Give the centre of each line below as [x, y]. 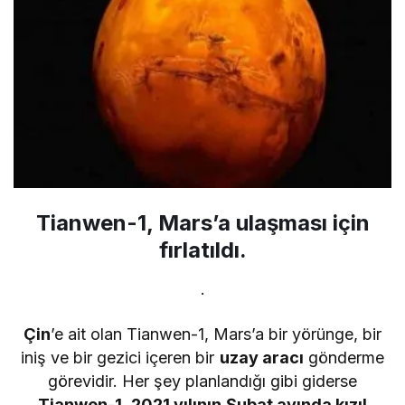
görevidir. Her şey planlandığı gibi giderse [202, 381]
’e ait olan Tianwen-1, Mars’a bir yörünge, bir [216, 334]
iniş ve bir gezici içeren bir [120, 358]
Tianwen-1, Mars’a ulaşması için [202, 223]
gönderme [344, 358]
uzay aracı [261, 358]
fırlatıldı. [202, 250]
